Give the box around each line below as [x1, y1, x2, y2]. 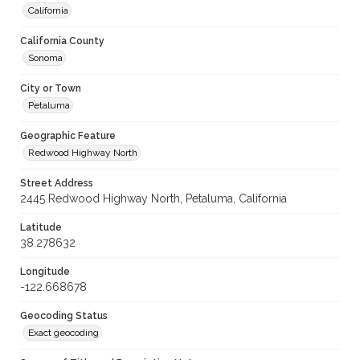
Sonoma [28, 52, 63, 64]
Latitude [20, 222, 62, 234]
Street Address [20, 178, 93, 190]
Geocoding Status [20, 310, 108, 322]
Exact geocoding [28, 327, 99, 339]
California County [20, 35, 104, 47]
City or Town [20, 83, 81, 95]
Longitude [20, 266, 70, 278]
